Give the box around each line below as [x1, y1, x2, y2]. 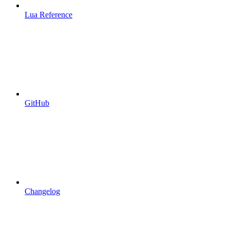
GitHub [25, 98, 49, 107]
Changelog [25, 186, 60, 196]
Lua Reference [25, 10, 72, 19]
